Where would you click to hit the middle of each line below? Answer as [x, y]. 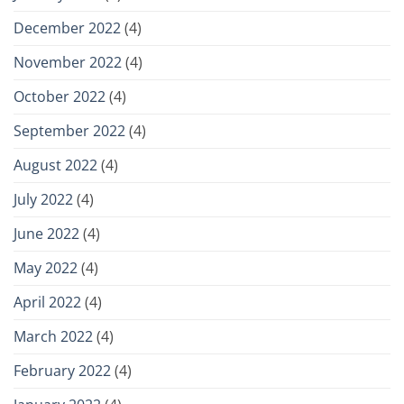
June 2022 [46, 233]
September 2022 [69, 130]
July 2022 [43, 199]
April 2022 [47, 302]
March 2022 [53, 336]
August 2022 [55, 165]
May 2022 [46, 267]
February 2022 [62, 370]
